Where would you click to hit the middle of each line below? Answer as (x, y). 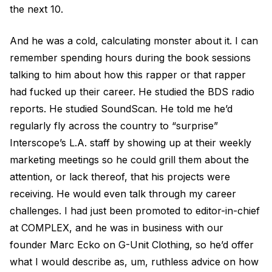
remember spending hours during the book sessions (130, 58)
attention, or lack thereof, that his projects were (120, 177)
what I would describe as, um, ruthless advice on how (134, 262)
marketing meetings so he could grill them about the (129, 160)
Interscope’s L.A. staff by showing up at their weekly (131, 143)
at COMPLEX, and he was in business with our (117, 228)
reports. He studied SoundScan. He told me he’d (121, 109)
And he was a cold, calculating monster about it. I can (134, 41)
